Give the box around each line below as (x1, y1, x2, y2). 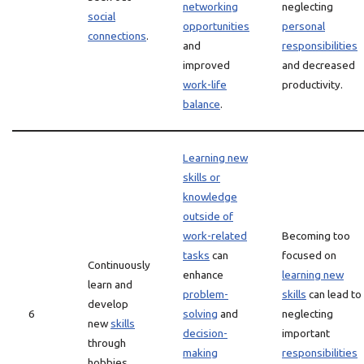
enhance (183, 268, 223, 281)
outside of (183, 210, 233, 223)
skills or (183, 171, 220, 184)
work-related (183, 229, 247, 242)
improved (183, 58, 230, 71)
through (88, 336, 126, 349)
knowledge (183, 190, 237, 203)
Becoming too (282, 229, 350, 242)
